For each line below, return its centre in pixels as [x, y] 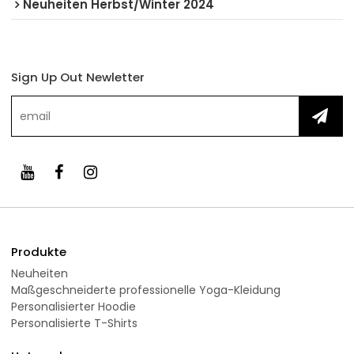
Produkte [39, 251]
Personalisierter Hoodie [74, 306]
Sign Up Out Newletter [78, 77]
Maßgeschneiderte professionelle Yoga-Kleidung [146, 290]
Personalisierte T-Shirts [75, 323]
